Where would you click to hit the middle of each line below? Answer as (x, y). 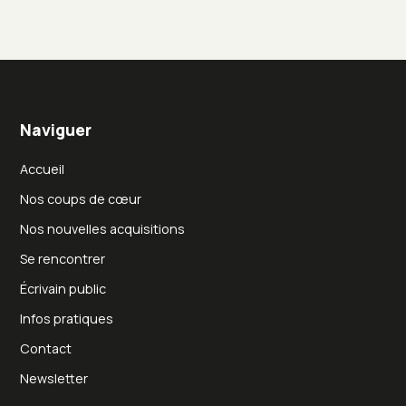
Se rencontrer (63, 259)
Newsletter (54, 379)
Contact (46, 349)
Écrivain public (63, 289)
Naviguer (56, 130)
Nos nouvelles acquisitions (103, 229)
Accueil (43, 169)
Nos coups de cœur (81, 199)
